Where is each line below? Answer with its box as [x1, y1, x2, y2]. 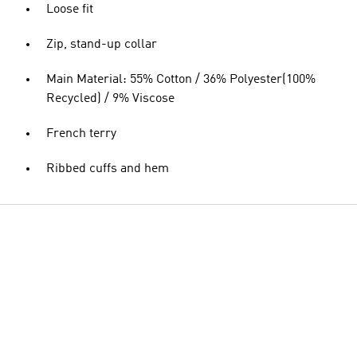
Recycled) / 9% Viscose [46, 92, 175, 105]
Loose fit [46, 3, 93, 16]
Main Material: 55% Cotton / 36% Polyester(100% [46, 73, 316, 86]
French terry [46, 127, 116, 140]
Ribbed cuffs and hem [46, 163, 169, 175]
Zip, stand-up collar [46, 38, 157, 51]
